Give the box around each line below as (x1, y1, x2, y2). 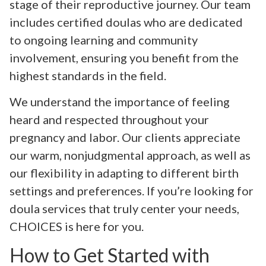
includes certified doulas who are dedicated (9, 14, 243, 29)
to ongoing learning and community (9, 32, 198, 47)
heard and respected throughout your (9, 112, 209, 127)
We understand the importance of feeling (9, 94, 230, 109)
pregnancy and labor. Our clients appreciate (9, 130, 240, 145)
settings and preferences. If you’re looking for (9, 183, 254, 198)
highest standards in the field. (9, 68, 166, 83)
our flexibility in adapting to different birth (9, 166, 239, 180)
